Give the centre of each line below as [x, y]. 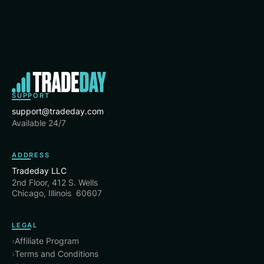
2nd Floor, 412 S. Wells [55, 182]
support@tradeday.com [58, 111]
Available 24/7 [39, 123]
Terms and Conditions [57, 253]
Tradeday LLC [39, 170]
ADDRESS [31, 155]
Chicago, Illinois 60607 [57, 193]
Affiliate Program [47, 240]
